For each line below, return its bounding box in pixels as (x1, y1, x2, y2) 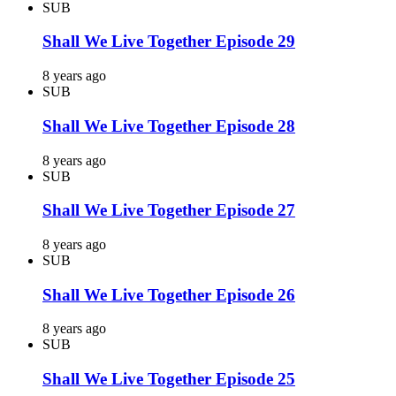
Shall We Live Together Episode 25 (42, 369, 295, 389)
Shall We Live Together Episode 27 (42, 201, 295, 220)
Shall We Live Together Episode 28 (42, 116, 295, 135)
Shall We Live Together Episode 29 (42, 32, 295, 51)
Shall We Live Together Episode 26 (42, 285, 295, 304)
